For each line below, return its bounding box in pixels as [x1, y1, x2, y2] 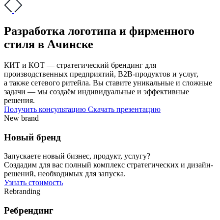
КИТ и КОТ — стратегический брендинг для [4, 60, 156, 69]
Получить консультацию [4, 105, 88, 113]
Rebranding [4, 187, 40, 196]
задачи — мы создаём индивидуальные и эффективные [4, 87, 189, 96]
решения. [4, 96, 35, 105]
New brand [4, 113, 39, 122]
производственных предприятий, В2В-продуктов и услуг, [4, 69, 198, 78]
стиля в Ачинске [4, 37, 93, 51]
